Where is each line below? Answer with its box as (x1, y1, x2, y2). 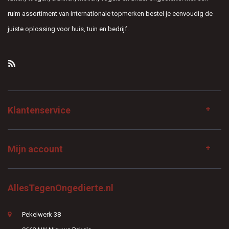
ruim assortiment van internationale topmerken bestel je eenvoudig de (8, 10, 213, 17)
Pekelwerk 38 (22, 211, 61, 218)
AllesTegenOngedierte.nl (8, 182, 113, 193)
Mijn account (8, 144, 63, 154)
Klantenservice (8, 105, 71, 116)
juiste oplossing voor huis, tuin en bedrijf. (8, 25, 129, 33)
